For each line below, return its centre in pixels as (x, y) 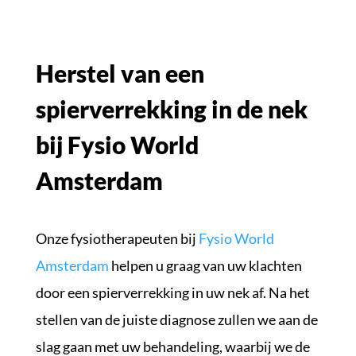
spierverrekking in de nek (171, 109)
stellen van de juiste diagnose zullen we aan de (176, 320)
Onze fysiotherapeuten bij (117, 239)
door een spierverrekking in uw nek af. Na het (172, 293)
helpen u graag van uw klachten (205, 266)
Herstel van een (120, 74)
